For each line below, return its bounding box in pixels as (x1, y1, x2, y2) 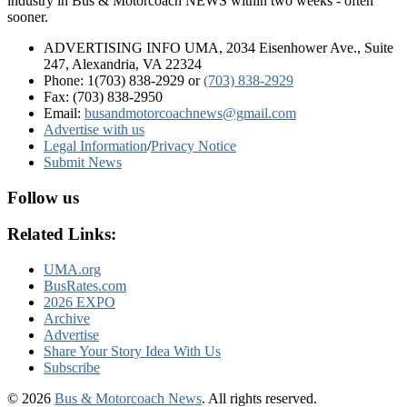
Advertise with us (44, 121, 144, 137)
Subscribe (44, 360, 100, 376)
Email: (44, 104, 84, 121)
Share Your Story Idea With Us (44, 343, 221, 360)
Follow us (7, 187, 79, 207)
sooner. (7, 8, 48, 25)
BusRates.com (44, 278, 126, 294)
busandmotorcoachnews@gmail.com (84, 104, 296, 121)
